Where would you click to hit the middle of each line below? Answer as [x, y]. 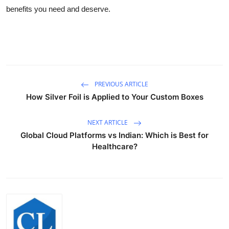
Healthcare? [114, 146]
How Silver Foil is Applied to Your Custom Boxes [114, 97]
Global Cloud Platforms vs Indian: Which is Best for [114, 135]
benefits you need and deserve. [58, 9]
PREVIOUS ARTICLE [121, 84]
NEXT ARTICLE [108, 122]
